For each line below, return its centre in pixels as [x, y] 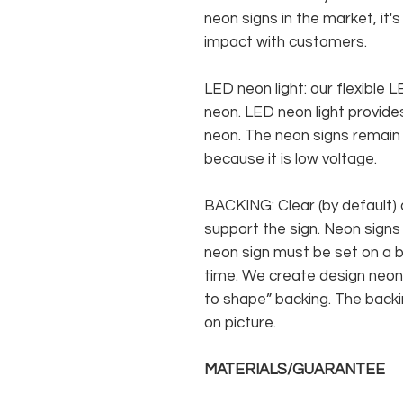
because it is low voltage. [291, 160]
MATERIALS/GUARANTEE [295, 370]
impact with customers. [286, 43]
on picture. [240, 323]
